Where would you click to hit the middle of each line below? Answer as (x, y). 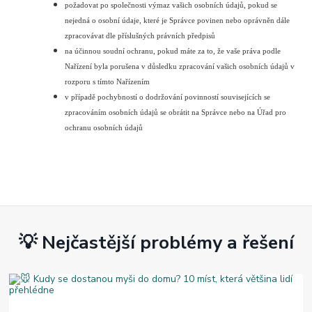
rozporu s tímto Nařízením (108, 81)
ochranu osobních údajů (104, 127)
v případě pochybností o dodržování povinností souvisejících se (168, 97)
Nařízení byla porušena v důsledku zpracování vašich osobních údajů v (180, 66)
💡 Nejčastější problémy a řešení (156, 243)
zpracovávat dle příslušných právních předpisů (140, 36)
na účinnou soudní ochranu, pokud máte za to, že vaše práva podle (173, 51)
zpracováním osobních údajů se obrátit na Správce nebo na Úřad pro (176, 112)
